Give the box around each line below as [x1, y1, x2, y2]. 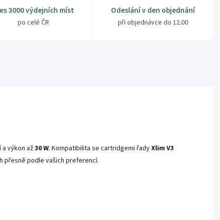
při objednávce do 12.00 [118, 18, 189, 28]
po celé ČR [17, 18, 49, 28]
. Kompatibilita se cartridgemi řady [49, 143, 151, 154]
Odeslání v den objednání [111, 5, 195, 16]
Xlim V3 [151, 143, 174, 154]
